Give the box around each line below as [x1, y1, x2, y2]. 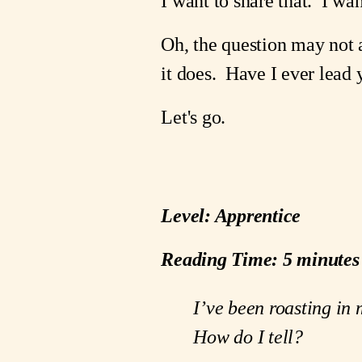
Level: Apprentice [161, 204, 301, 226]
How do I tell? [193, 325, 303, 347]
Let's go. [161, 106, 226, 128]
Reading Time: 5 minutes [161, 247, 360, 270]
